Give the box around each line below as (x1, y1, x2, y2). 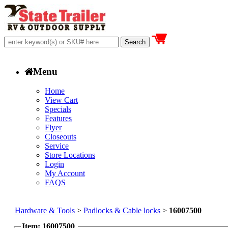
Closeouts (45, 132, 76, 141)
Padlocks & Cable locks (83, 206, 160, 215)
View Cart (45, 96, 78, 105)
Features (45, 114, 72, 123)
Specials (45, 105, 71, 114)
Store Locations (45, 151, 95, 160)
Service (45, 141, 69, 151)
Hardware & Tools (14, 206, 75, 215)
